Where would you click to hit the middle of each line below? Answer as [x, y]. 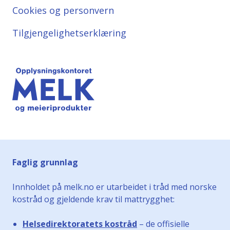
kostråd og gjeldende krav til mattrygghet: [93, 199]
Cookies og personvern [63, 10]
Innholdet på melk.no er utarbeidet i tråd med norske [114, 187]
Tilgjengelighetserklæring [69, 33]
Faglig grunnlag [45, 162]
